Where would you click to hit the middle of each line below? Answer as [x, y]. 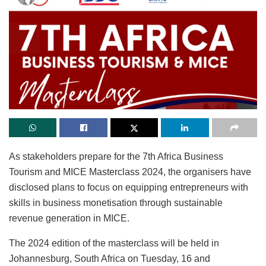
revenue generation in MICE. [69, 218]
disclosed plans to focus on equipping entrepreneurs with [129, 188]
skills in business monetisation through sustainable [116, 203]
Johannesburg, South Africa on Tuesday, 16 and [110, 259]
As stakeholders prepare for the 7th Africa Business [116, 157]
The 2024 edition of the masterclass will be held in [114, 243]
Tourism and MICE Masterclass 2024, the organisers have [130, 172]
